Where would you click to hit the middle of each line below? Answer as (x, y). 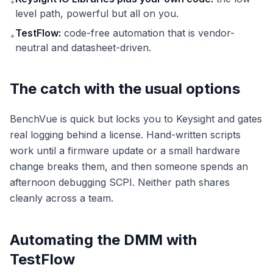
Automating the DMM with (103, 240)
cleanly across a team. (62, 198)
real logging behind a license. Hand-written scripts (125, 135)
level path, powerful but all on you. (97, 14)
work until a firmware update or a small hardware (125, 151)
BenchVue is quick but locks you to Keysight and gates (136, 119)
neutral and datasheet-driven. (83, 48)
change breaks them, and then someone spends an (129, 167)
